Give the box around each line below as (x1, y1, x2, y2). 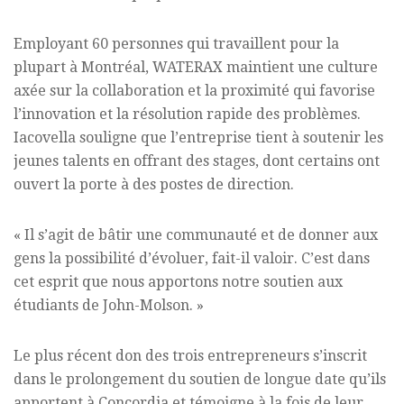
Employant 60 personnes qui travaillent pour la (14, 35, 339, 53)
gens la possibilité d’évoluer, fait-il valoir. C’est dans (14, 250, 370, 268)
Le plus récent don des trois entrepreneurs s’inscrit (14, 347, 367, 365)
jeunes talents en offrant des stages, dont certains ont (14, 152, 380, 170)
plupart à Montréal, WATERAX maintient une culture (14, 59, 378, 77)
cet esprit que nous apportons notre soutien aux (14, 273, 343, 291)
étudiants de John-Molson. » (14, 297, 204, 315)
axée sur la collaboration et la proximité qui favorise (14, 82, 375, 100)
